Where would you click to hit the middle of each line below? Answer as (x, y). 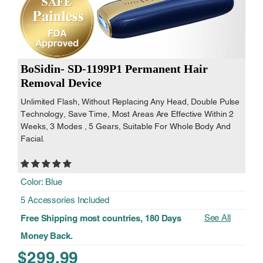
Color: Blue (41, 182)
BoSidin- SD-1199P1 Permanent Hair (114, 69)
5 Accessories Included (65, 200)
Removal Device (61, 83)
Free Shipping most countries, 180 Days (101, 218)
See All (217, 218)
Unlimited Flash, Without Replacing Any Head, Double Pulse (130, 102)
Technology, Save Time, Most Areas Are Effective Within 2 (127, 114)
